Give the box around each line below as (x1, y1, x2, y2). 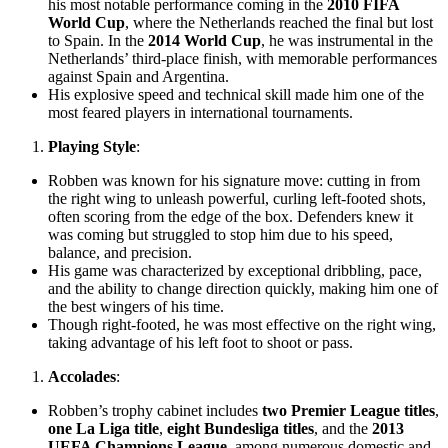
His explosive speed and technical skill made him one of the (48, 86, 424, 104)
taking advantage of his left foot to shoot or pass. (48, 334, 353, 352)
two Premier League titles (262, 402, 435, 420)
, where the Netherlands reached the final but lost (125, 14, 433, 32)
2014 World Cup (148, 32, 261, 50)
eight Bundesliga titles (167, 420, 314, 438)
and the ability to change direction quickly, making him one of (48, 280, 438, 298)
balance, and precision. (48, 244, 192, 262)
